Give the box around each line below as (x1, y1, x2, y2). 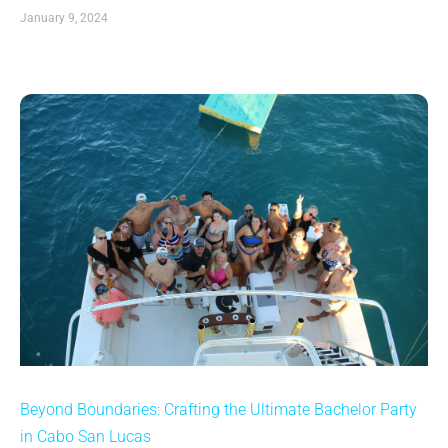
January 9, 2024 (20, 10, 108, 25)
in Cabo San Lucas (20, 426, 151, 446)
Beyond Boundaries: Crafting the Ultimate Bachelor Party (20, 399, 417, 419)
